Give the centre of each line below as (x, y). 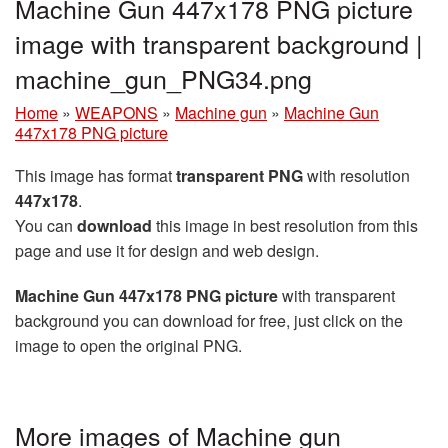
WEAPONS (116, 112)
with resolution (356, 175)
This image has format (95, 175)
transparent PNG (239, 175)
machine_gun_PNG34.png (163, 77)
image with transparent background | (219, 42)
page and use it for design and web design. (167, 250)
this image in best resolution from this (285, 225)
